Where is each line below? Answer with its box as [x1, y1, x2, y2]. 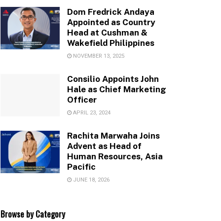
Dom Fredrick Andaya [67, 6, 154, 17]
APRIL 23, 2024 [72, 108, 110, 117]
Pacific [67, 161, 96, 172]
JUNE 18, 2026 [72, 175, 110, 184]
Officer [67, 94, 97, 105]
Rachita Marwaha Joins [67, 130, 160, 141]
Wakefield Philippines [67, 37, 154, 48]
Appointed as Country [67, 17, 155, 27]
